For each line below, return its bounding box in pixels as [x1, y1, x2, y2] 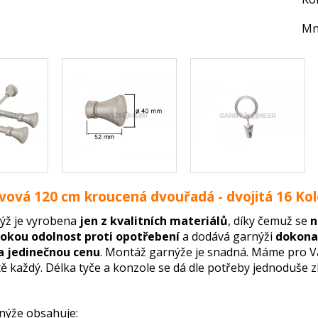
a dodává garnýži [180, 229, 276, 245]
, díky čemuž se [228, 213, 311, 229]
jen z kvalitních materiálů [79, 213, 229, 229]
